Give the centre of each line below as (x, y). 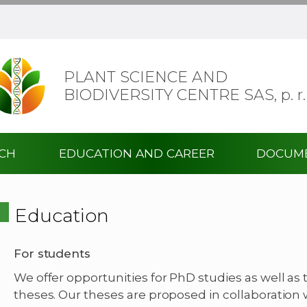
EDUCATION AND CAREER (137, 153)
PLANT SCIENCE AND (145, 77)
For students (52, 254)
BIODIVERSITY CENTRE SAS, (172, 95)
